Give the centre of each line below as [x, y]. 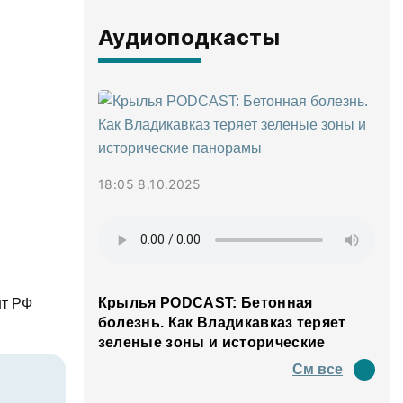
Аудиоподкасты [189, 37]
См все [318, 369]
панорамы [137, 362]
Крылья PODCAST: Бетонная [205, 302]
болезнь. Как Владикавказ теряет [222, 322]
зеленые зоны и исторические [211, 342]
